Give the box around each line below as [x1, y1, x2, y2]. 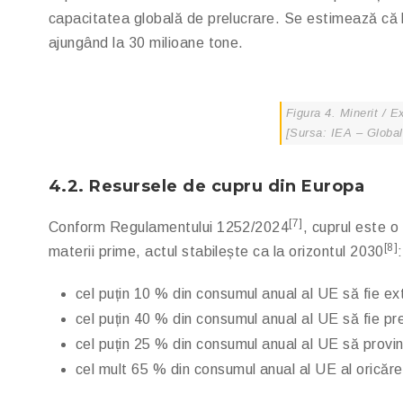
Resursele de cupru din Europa [89, 176, 365, 196]
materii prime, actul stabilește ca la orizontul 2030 [49, 244, 384, 259]
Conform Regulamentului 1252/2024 [49, 219, 290, 235]
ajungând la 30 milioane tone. [49, 35, 244, 50]
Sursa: [290, 126, 327, 139]
